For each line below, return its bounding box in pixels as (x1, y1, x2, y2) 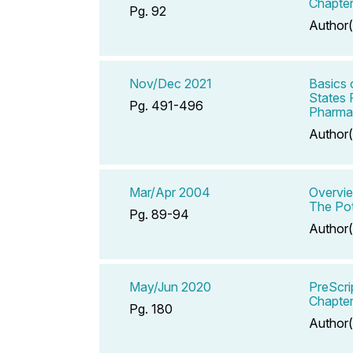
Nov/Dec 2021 (129, 75, 212, 91)
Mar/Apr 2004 (129, 184, 210, 200)
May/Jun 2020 (129, 278, 211, 295)
